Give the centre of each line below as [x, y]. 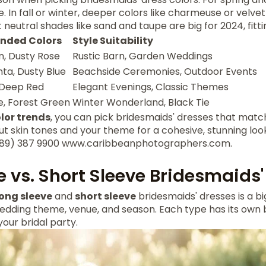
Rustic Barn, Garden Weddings [142, 56]
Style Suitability [113, 41]
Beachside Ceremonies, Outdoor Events [165, 72]
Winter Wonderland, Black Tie [141, 102]
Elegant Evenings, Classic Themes [151, 87]
